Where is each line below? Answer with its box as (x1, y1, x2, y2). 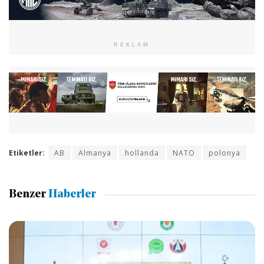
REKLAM (114, 42, 150, 48)
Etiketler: (9, 148, 45, 159)
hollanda (125, 148, 159, 159)
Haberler (46, 189, 96, 200)
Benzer (9, 189, 46, 200)
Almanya (78, 148, 111, 159)
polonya (209, 148, 240, 159)
